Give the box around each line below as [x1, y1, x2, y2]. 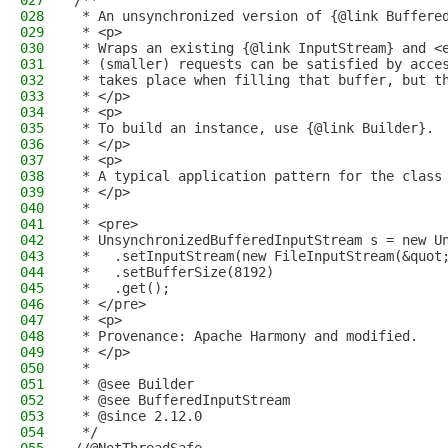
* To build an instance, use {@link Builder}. [74, 120, 434, 136]
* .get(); [74, 280, 170, 296]
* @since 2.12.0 [74, 408, 202, 424]
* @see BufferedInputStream [74, 392, 290, 408]
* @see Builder [74, 376, 194, 392]
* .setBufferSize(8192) [74, 264, 274, 280]
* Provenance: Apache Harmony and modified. [74, 328, 418, 344]
